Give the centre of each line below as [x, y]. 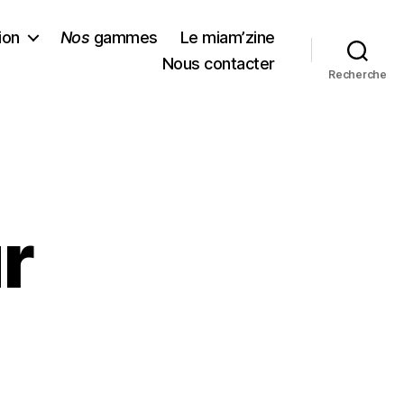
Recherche [358, 74]
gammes [124, 37]
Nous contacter [218, 63]
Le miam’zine [227, 37]
